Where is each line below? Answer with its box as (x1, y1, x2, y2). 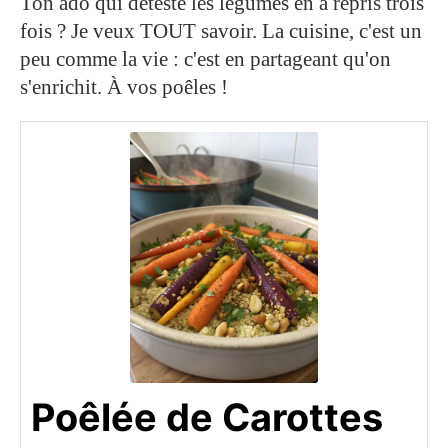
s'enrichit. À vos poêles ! (20, 75, 228, 100)
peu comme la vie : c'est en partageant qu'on (20, 47, 391, 72)
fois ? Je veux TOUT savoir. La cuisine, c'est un (20, 19, 422, 44)
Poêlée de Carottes (31, 393, 383, 440)
